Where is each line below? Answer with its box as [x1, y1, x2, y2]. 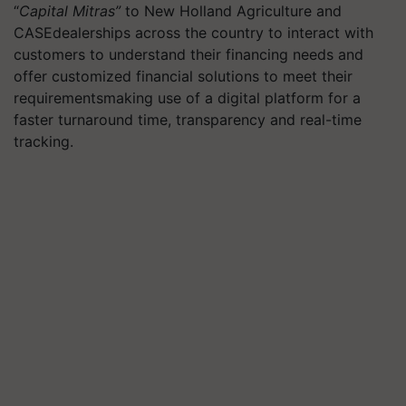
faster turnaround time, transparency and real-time [14, 111, 362, 129]
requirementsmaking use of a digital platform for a [14, 89, 361, 107]
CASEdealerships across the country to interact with [14, 24, 373, 42]
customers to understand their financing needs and [14, 45, 363, 63]
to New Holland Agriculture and [121, 2, 342, 20]
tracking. [14, 132, 73, 150]
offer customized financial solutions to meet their [14, 67, 353, 85]
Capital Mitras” [19, 2, 121, 20]
